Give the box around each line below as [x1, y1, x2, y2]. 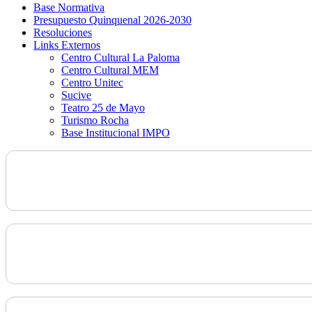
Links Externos [33, 39, 100, 52]
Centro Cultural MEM [61, 64, 159, 77]
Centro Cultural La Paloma [61, 52, 180, 64]
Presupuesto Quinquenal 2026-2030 [33, 14, 192, 26]
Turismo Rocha [61, 114, 129, 127]
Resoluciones [33, 26, 92, 39]
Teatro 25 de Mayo [61, 102, 145, 114]
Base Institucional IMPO [61, 127, 170, 139]
